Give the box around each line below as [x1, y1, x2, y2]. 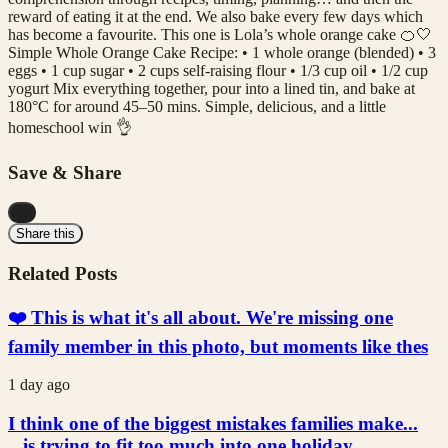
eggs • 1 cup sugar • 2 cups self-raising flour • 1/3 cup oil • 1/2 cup [8, 61, 428, 79]
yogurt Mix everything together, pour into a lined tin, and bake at [8, 79, 415, 97]
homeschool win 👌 [8, 118, 132, 136]
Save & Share [8, 161, 121, 183]
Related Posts [8, 262, 117, 284]
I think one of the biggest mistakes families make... [8, 413, 418, 435]
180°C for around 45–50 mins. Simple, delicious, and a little [8, 97, 386, 115]
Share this [16, 226, 75, 242]
